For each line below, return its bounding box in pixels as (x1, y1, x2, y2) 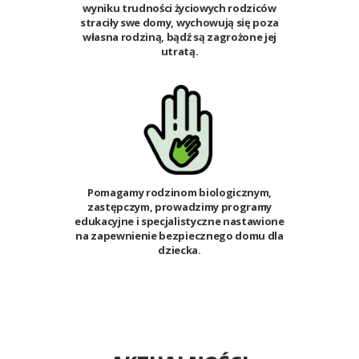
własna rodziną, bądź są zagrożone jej (83, 30, 276, 45)
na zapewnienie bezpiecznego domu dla (75, 228, 284, 244)
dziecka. (158, 243, 201, 258)
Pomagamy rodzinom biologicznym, (87, 185, 272, 200)
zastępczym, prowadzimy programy (87, 200, 272, 215)
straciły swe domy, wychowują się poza (80, 15, 279, 30)
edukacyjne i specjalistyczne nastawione (75, 214, 284, 229)
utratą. (160, 44, 199, 59)
